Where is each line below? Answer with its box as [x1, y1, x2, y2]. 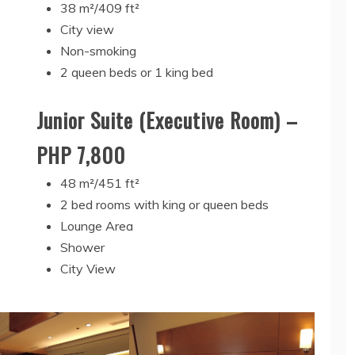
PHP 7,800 [36, 139, 125, 171]
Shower [59, 239, 105, 256]
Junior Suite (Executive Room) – [36, 105, 298, 136]
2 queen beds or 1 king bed [59, 64, 213, 81]
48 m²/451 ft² [59, 175, 139, 192]
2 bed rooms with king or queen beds [59, 197, 269, 213]
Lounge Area [59, 218, 133, 235]
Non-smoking [59, 43, 136, 59]
